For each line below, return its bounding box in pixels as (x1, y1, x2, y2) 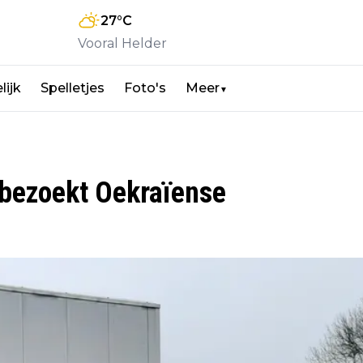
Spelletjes (41, 80, 105, 96)
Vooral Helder (78, 36, 167, 52)
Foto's (124, 80, 166, 96)
